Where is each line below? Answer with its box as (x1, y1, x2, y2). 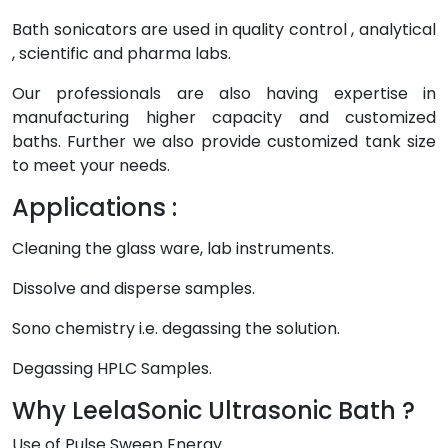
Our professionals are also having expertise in (12, 82, 436, 105)
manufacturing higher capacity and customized (12, 106, 436, 129)
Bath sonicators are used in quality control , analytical (12, 18, 436, 41)
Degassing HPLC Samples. (12, 357, 212, 380)
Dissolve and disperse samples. (12, 277, 255, 300)
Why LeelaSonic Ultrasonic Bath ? (12, 394, 415, 427)
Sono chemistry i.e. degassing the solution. (12, 317, 340, 340)
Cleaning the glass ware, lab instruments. (12, 237, 334, 260)
